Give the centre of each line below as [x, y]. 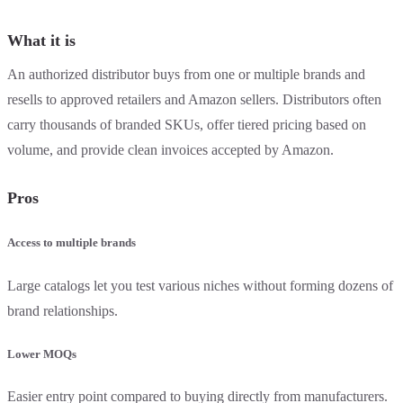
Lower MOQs [42, 354]
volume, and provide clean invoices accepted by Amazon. [170, 150]
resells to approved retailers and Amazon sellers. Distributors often [194, 100]
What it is [41, 41]
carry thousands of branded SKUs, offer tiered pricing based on [187, 125]
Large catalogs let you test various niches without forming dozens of [200, 285]
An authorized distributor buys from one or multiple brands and [186, 75]
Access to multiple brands [72, 243]
